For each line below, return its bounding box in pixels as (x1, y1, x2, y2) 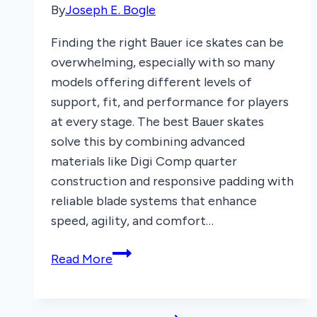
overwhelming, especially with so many (51, 54, 275, 71)
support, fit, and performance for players (51, 94, 289, 110)
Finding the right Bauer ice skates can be (51, 35, 284, 51)
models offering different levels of (51, 74, 252, 91)
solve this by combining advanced (51, 134, 245, 150)
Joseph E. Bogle (65, 2, 156, 18)
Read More (51, 251, 113, 267)
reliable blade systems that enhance (51, 193, 257, 209)
